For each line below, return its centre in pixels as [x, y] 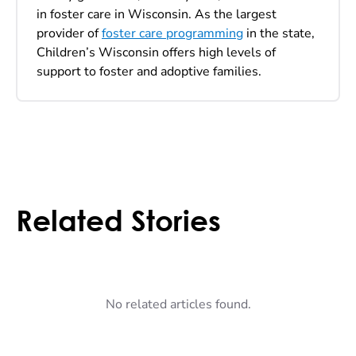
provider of [69, 33]
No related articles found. [178, 304]
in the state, [279, 33]
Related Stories [118, 220]
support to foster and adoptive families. [151, 71]
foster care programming [172, 33]
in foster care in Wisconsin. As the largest [157, 14]
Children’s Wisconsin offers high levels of [156, 52]
